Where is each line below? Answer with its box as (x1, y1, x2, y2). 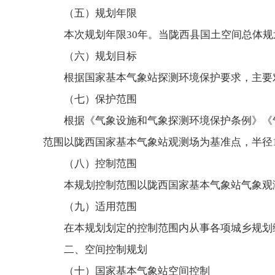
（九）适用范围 (64, 201, 137, 212)
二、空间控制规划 (64, 244, 147, 255)
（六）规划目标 (64, 50, 137, 62)
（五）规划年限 (64, 7, 137, 19)
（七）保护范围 (64, 93, 137, 105)
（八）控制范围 (64, 158, 137, 169)
